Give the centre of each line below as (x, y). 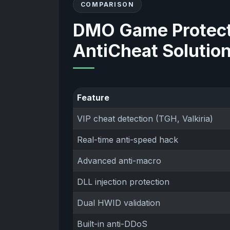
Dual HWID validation (119, 203)
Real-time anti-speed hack (128, 139)
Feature (93, 97)
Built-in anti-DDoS (112, 224)
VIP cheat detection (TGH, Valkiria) (145, 118)
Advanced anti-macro (119, 160)
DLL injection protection (123, 181)
